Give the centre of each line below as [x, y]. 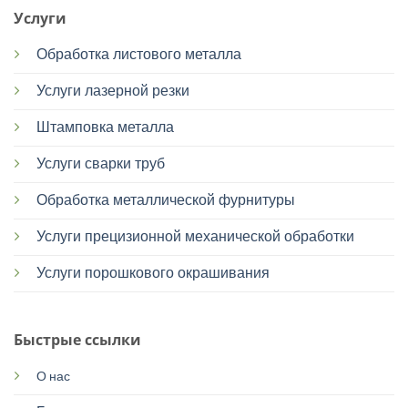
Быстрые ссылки [77, 340]
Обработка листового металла [138, 54]
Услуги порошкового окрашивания [153, 273]
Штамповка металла [105, 127]
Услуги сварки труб [100, 163]
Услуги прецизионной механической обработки [195, 236]
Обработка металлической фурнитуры [165, 200]
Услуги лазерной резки [112, 91]
